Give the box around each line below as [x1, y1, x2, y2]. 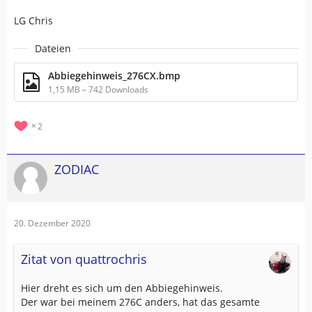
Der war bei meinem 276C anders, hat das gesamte [21, 295, 260, 309]
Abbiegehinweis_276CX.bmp [48, 68, 180, 82]
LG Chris [14, 13, 53, 27]
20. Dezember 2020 [14, 217, 91, 229]
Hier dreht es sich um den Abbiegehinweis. [21, 281, 223, 295]
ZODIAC [54, 160, 99, 178]
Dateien [35, 41, 71, 55]
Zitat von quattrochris [21, 250, 147, 267]
